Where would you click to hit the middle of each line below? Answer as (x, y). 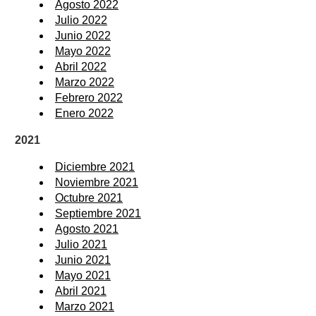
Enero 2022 (84, 113)
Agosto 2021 (87, 229)
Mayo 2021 (83, 275)
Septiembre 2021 (98, 213)
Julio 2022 (81, 20)
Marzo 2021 (85, 306)
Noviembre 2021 (97, 182)
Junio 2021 (83, 260)
